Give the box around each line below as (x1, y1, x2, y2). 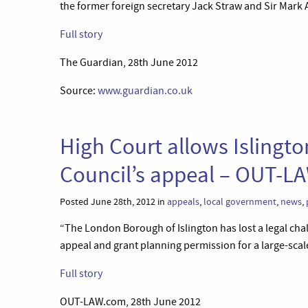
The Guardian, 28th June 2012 (60, 56, 198, 69)
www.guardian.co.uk (98, 84, 192, 98)
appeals (167, 195, 199, 208)
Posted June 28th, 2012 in (60, 195, 167, 208)
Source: (60, 84, 98, 98)
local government (203, 195, 276, 208)
